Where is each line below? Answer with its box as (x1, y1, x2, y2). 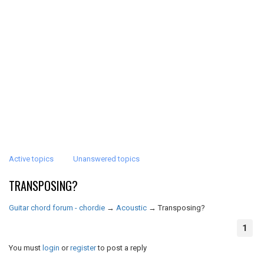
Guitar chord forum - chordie (9, 203, 105, 212)
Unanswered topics (73, 154, 140, 163)
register (70, 243, 96, 252)
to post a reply (96, 243, 147, 252)
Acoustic (116, 203, 147, 212)
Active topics (9, 154, 54, 163)
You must (9, 243, 42, 252)
